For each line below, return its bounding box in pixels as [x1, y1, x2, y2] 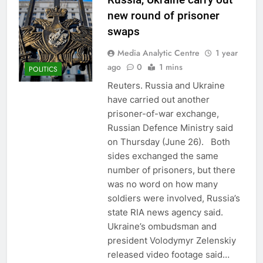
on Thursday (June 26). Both [107, 136, 230, 147]
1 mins [159, 60, 183, 73]
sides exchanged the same [107, 150, 218, 161]
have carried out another [107, 93, 210, 105]
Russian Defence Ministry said [107, 122, 233, 133]
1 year [215, 46, 238, 59]
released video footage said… [107, 248, 230, 260]
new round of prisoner [107, 8, 220, 22]
